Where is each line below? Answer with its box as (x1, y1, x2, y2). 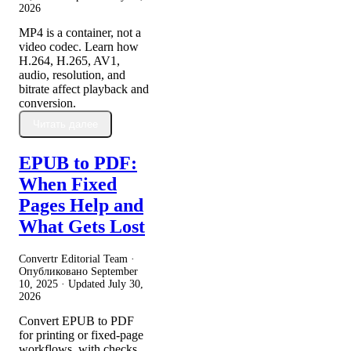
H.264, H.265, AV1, (19, 53, 120, 67)
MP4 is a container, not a (19, 25, 141, 39)
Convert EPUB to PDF (19, 314, 134, 328)
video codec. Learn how (19, 39, 139, 53)
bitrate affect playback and (19, 81, 149, 96)
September (91, 266, 138, 278)
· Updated (58, 278, 108, 291)
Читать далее (33, 118, 98, 130)
